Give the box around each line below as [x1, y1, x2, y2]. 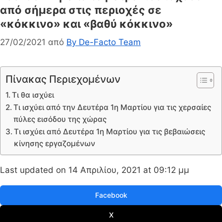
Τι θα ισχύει [12, 90, 55, 100]
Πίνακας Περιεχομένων [5, 73, 120, 86]
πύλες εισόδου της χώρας [13, 114, 107, 124]
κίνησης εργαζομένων [14, 139, 96, 149]
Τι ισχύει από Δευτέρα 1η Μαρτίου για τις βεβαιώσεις [14, 127, 206, 137]
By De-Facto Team [66, 37, 141, 48]
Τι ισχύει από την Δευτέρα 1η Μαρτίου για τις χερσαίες [13, 103, 212, 112]
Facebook [95, 191, 127, 200]
